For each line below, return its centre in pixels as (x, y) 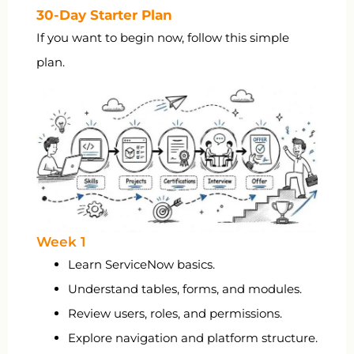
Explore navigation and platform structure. (193, 338)
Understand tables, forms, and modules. (185, 289)
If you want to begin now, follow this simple (163, 38)
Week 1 (61, 242)
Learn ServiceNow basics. (141, 265)
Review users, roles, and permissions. (175, 314)
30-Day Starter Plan (104, 15)
